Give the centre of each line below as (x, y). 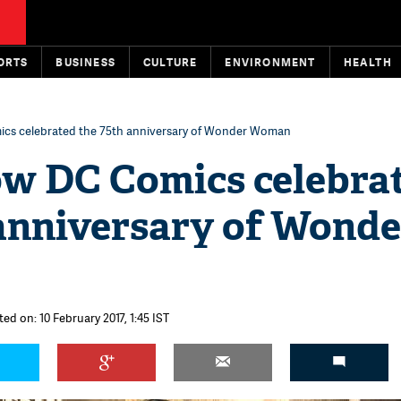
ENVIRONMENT (270, 62)
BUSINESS (86, 62)
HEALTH (367, 62)
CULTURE (171, 62)
